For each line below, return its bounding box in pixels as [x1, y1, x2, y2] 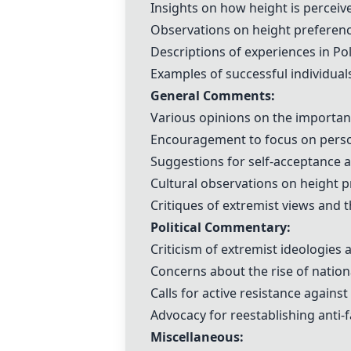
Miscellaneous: [150, 328, 244, 346]
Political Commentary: [150, 219, 291, 236]
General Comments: [150, 87, 275, 104]
